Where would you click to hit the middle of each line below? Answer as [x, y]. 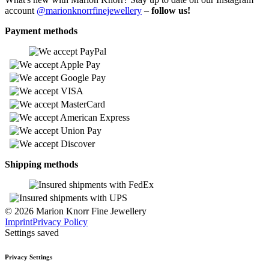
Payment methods [41, 31]
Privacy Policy [60, 222]
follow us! [171, 10]
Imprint [19, 222]
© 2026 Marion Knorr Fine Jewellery [76, 211]
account [21, 10]
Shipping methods [41, 164]
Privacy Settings [29, 257]
